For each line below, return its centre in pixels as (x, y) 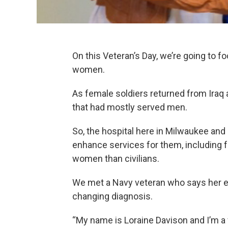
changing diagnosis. (112, 196)
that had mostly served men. (130, 107)
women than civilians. (116, 158)
